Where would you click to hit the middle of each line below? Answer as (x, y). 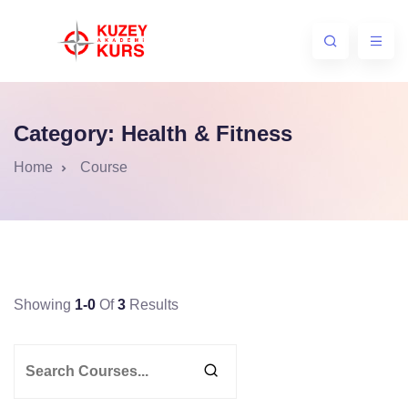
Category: (67, 133)
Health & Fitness (207, 133)
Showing (44, 305)
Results (152, 305)
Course (104, 167)
